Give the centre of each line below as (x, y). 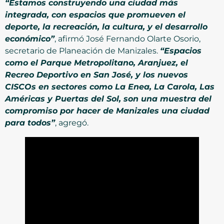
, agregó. (72, 122)
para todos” (30, 122)
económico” (30, 38)
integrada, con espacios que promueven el (95, 14)
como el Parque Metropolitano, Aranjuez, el (96, 62)
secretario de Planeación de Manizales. (82, 50)
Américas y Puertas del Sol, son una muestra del (108, 98)
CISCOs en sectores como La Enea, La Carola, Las (110, 86)
